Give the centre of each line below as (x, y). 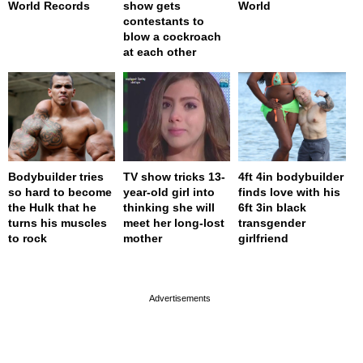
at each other (160, 52)
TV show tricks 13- (175, 177)
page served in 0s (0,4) (177, 267)
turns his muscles (58, 223)
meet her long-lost (174, 223)
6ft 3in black (273, 208)
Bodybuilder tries (56, 177)
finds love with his (290, 192)
